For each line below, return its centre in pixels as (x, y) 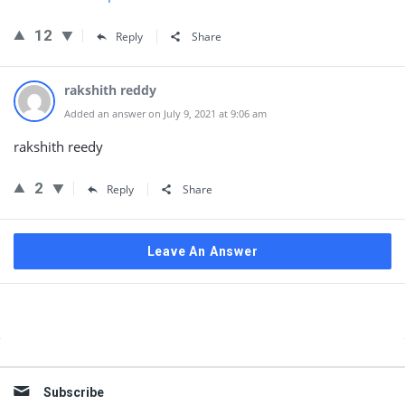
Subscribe (74, 392)
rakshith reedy (58, 146)
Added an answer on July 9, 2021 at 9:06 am (165, 113)
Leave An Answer (202, 251)
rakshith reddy (110, 90)
